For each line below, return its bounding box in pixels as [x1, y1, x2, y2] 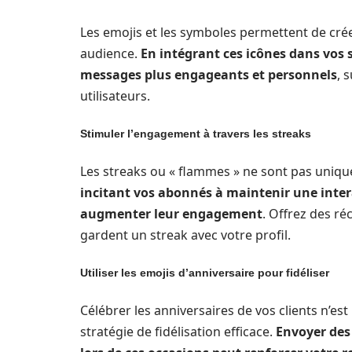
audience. [80, 44, 141, 62]
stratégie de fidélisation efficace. [80, 322, 276, 340]
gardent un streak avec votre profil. [80, 225, 291, 244]
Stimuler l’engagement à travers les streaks [80, 126, 311, 140]
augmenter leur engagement [80, 204, 262, 222]
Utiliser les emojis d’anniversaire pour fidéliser [80, 266, 329, 279]
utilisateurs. [80, 86, 150, 104]
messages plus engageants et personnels [80, 65, 337, 83]
